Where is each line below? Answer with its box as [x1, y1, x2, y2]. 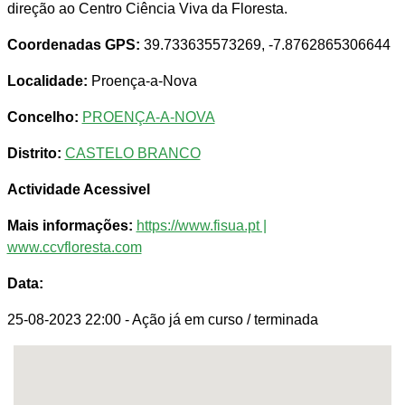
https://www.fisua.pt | [136, 218, 267, 234]
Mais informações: [6, 218, 133, 234]
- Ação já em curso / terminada [124, 312, 318, 328]
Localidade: [6, 73, 88, 89]
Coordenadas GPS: [6, 37, 140, 53]
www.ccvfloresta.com [6, 240, 142, 256]
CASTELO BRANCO [64, 146, 201, 162]
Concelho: [6, 109, 79, 126]
